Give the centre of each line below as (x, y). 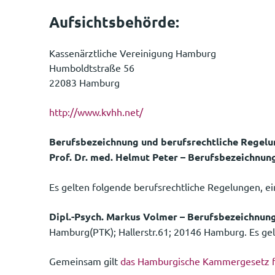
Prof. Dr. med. (81, 157)
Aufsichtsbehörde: (114, 21)
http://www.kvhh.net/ (96, 111)
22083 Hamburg (84, 82)
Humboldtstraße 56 (92, 67)
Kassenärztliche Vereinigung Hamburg (133, 52)
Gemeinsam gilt (85, 261)
